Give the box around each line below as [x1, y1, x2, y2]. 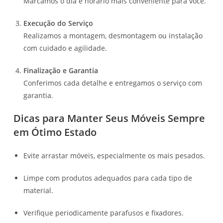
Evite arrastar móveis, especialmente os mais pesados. [23, 150, 206, 160]
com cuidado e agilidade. [23, 43, 108, 53]
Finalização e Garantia [23, 65, 99, 75]
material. [23, 185, 54, 195]
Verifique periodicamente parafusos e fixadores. [23, 208, 184, 218]
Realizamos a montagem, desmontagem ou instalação [23, 30, 203, 40]
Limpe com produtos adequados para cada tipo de [23, 173, 193, 183]
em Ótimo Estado [13, 125, 97, 139]
